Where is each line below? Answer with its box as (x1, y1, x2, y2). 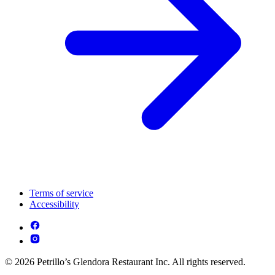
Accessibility (29, 198, 79, 209)
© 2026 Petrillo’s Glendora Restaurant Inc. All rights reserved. (5, 256, 246, 267)
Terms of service (29, 187, 93, 198)
